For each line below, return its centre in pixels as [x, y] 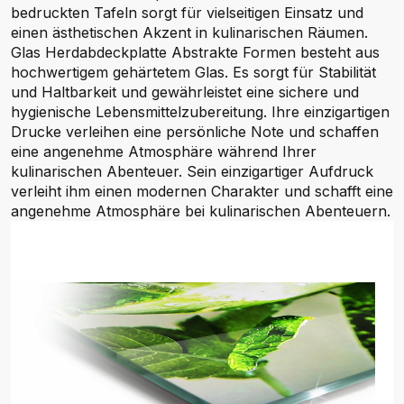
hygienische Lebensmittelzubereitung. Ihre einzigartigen [200, 112]
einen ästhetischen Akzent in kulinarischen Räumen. [189, 32]
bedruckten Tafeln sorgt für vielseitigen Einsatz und [187, 13]
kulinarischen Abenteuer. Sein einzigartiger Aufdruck [192, 171]
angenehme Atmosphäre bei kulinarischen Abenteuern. [201, 211]
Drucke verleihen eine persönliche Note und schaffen [195, 132]
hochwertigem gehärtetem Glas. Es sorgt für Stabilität [193, 72]
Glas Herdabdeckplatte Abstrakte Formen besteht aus [195, 52]
